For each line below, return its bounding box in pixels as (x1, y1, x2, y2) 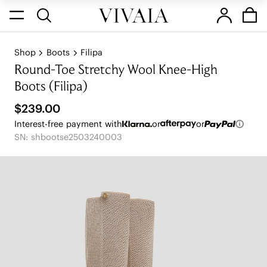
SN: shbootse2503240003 (14, 132, 122, 142)
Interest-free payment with (14, 118, 122, 129)
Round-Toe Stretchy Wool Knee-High (14, 64, 218, 77)
